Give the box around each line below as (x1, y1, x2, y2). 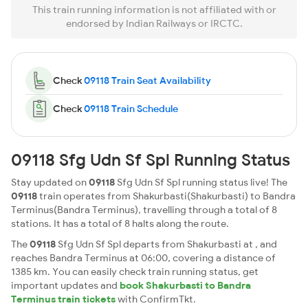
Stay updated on (11, 176, 89, 188)
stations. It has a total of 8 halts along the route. (11, 217, 229, 230)
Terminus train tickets (11, 293, 115, 305)
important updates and (11, 279, 120, 291)
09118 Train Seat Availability (84, 74, 211, 87)
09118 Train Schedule (84, 102, 178, 115)
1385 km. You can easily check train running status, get (11, 265, 258, 278)
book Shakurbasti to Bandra (120, 279, 251, 291)
